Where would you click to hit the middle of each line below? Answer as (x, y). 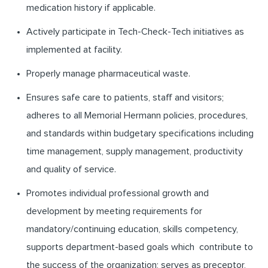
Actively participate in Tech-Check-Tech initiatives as (135, 32)
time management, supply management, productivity (135, 152)
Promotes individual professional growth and (118, 194)
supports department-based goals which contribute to (140, 247)
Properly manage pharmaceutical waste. (108, 74)
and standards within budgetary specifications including (140, 134)
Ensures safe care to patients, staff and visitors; (125, 98)
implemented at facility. (74, 50)
